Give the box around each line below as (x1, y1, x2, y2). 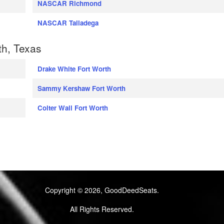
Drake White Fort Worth (37, 64, 111, 74)
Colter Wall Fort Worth (37, 103, 108, 113)
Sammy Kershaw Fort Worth (37, 83, 125, 93)
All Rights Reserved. (69, 204, 134, 214)
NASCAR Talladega (37, 18, 98, 28)
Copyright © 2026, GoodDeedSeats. (44, 185, 159, 195)
